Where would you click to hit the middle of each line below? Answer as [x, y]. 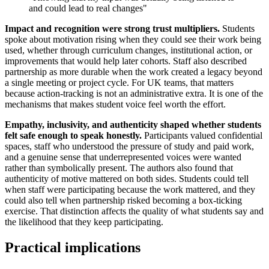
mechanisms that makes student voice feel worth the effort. [115, 104]
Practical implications [73, 248]
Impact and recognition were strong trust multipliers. [112, 29]
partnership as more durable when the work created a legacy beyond [134, 72]
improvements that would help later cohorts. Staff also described [126, 61]
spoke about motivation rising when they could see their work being [133, 40]
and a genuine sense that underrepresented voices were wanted [123, 157]
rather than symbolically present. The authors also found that [119, 168]
